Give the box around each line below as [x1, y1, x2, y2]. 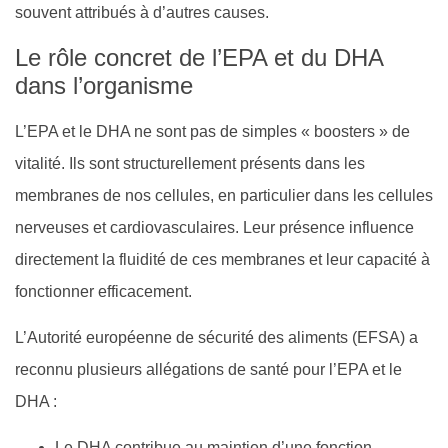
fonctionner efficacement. [15, 282, 192, 300]
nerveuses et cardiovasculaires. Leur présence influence [15, 218, 414, 236]
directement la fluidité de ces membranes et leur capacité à [15, 250, 430, 268]
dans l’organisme [15, 71, 193, 99]
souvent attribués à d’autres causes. [15, 4, 269, 22]
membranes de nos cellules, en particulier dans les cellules [15, 186, 433, 204]
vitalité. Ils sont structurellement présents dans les [15, 154, 365, 172]
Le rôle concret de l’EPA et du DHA [15, 43, 383, 71]
